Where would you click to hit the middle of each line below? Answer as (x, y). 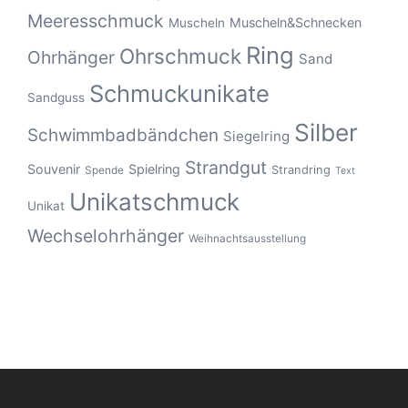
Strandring (301, 170)
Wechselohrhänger (106, 236)
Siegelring (256, 136)
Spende (104, 170)
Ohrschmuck (180, 56)
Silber (326, 133)
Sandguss (56, 97)
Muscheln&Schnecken (296, 22)
